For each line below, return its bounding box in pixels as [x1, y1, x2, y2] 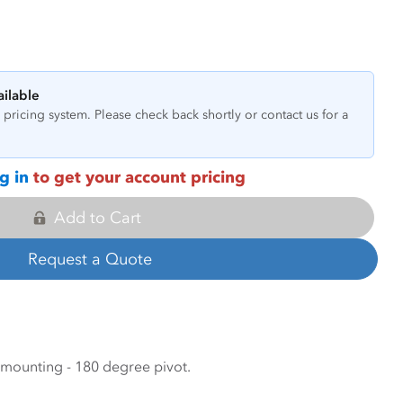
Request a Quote [28, 249, 152, 269]
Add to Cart [53, 208, 141, 228]
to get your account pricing [28, 167, 246, 187]
